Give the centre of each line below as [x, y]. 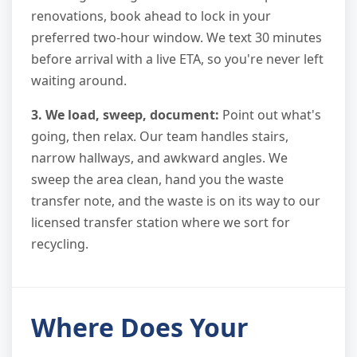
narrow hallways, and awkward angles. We [159, 157]
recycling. [60, 243]
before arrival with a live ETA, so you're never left [177, 59]
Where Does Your [140, 327]
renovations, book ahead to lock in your [151, 16]
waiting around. [79, 80]
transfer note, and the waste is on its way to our [176, 200]
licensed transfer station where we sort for [161, 222]
